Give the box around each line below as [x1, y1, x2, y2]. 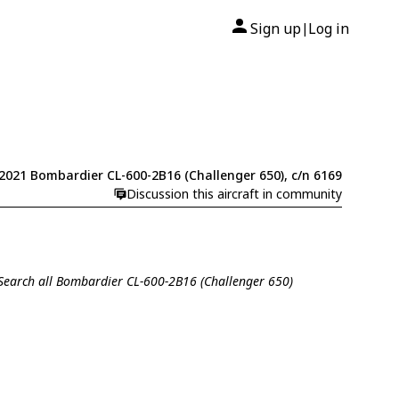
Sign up [250, 19, 301, 38]
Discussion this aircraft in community [126, 185, 342, 203]
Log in [308, 19, 349, 38]
